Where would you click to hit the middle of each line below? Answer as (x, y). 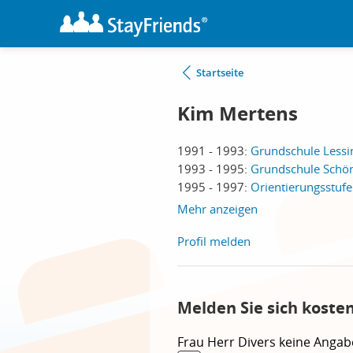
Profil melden (214, 241)
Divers (258, 342)
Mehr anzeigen (217, 209)
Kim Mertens (238, 113)
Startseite (220, 72)
